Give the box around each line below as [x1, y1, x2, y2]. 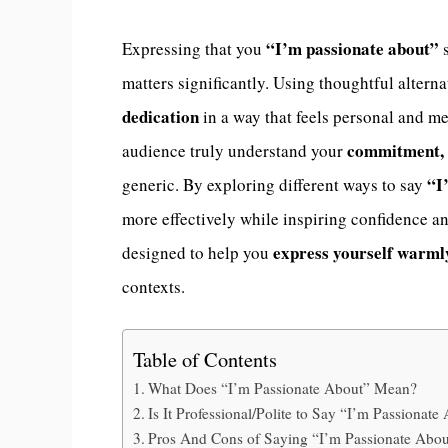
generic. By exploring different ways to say [122, 172, 427, 196]
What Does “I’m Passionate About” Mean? [148, 378, 418, 399]
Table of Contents [133, 344, 277, 373]
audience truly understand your [122, 138, 347, 162]
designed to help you [122, 240, 273, 264]
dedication [122, 103, 199, 129]
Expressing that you [122, 36, 266, 60]
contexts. [122, 274, 185, 298]
